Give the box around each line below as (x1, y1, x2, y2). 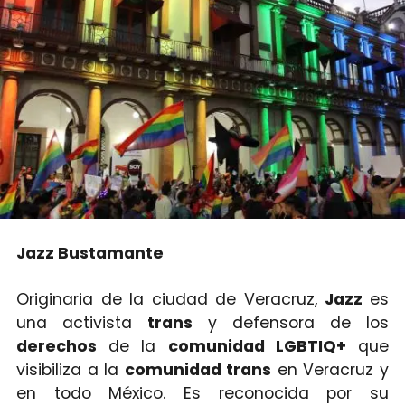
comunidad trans (124, 358, 272, 381)
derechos (15, 334, 108, 357)
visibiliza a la (15, 358, 125, 381)
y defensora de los (207, 311, 390, 334)
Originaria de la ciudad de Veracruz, (15, 287, 325, 310)
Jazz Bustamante (15, 241, 164, 264)
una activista (15, 311, 148, 334)
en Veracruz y (271, 358, 390, 381)
